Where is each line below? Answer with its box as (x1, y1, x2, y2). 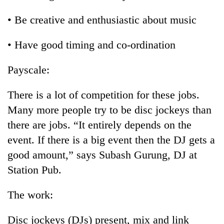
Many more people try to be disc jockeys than (7, 103, 211, 116)
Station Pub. (7, 163, 61, 176)
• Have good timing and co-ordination (7, 38, 175, 51)
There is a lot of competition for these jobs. (7, 88, 199, 101)
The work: (7, 188, 53, 201)
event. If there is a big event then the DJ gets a (7, 133, 215, 146)
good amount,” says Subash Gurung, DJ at (7, 148, 197, 161)
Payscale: (7, 63, 49, 76)
